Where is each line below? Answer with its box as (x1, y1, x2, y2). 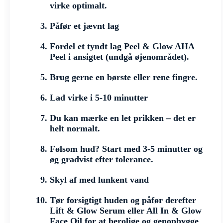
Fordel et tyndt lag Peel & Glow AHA (50, 41, 194, 52)
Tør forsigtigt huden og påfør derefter (50, 195, 196, 206)
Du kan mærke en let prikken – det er (50, 113, 196, 123)
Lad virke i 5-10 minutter (50, 93, 148, 103)
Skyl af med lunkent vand (50, 175, 149, 185)
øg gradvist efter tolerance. (50, 154, 153, 165)
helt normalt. (50, 123, 100, 134)
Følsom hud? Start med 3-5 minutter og (50, 144, 203, 154)
